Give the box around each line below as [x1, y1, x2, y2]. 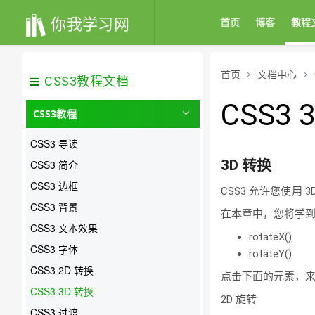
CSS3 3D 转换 [30, 283, 94, 298]
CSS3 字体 [30, 241, 78, 256]
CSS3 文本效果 [30, 220, 98, 235]
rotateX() [248, 230, 292, 243]
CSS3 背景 [30, 199, 78, 214]
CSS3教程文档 [44, 74, 129, 89]
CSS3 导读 [30, 136, 78, 150]
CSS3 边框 [30, 178, 78, 193]
